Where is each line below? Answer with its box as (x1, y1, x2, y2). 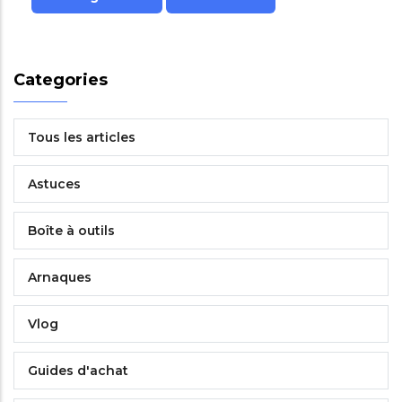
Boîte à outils (28, 223, 115, 239)
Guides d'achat (28, 363, 128, 379)
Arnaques (28, 269, 92, 285)
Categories (13, 70, 108, 90)
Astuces (28, 176, 81, 192)
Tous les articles (28, 129, 135, 145)
